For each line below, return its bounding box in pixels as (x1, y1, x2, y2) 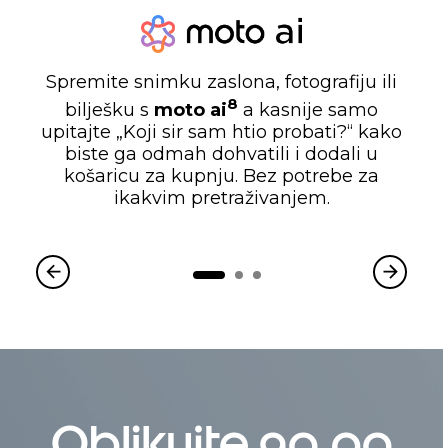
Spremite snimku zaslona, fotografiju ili (46, 71, 397, 94)
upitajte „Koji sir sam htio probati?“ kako (41, 121, 402, 144)
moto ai (154, 99, 227, 122)
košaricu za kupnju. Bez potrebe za (64, 165, 379, 188)
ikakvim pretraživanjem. (113, 187, 330, 210)
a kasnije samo (238, 99, 378, 122)
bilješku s (65, 99, 154, 122)
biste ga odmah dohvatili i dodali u (65, 143, 378, 166)
